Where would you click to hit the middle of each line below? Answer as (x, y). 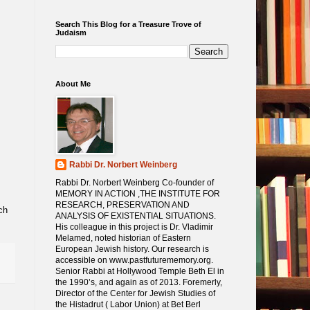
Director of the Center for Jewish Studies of (135, 293)
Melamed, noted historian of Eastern (123, 238)
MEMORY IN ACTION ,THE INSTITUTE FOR (137, 193)
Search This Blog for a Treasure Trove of (128, 24)
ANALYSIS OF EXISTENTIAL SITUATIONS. (135, 216)
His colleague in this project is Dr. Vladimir (134, 227)
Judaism (71, 32)
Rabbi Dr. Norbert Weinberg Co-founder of (134, 182)
